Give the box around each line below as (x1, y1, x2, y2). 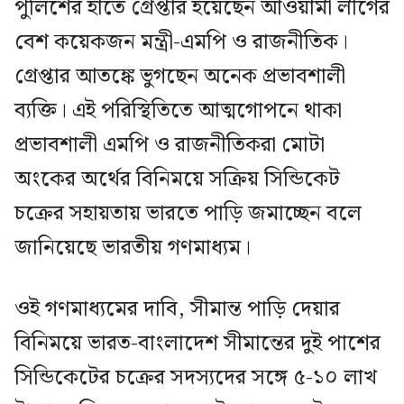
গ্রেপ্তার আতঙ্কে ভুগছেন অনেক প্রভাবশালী (14, 60, 345, 95)
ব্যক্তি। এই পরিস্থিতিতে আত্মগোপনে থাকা (14, 94, 342, 129)
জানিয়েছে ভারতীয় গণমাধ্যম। (14, 231, 251, 266)
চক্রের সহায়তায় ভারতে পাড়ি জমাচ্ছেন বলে (14, 197, 362, 232)
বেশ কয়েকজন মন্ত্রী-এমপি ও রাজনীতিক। (14, 25, 348, 60)
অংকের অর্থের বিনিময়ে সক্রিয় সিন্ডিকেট (14, 162, 340, 197)
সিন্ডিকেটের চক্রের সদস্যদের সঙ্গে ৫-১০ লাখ (14, 361, 377, 396)
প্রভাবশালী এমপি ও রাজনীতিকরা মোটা (14, 128, 325, 163)
